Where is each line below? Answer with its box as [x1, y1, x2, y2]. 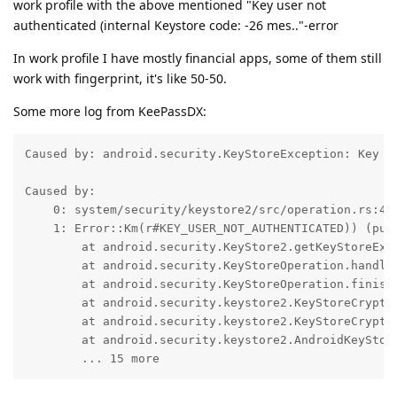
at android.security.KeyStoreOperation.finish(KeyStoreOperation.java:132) [24, 277, 82, 292]
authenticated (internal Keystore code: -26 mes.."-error [13, 16, 339, 34]
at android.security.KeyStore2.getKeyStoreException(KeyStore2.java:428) [24, 240, 82, 254]
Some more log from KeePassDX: [13, 102, 206, 120]
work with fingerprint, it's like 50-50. [13, 69, 227, 87]
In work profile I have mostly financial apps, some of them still [13, 49, 382, 66]
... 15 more [81, 352, 160, 366]
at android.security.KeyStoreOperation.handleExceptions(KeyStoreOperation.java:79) [24, 259, 82, 273]
